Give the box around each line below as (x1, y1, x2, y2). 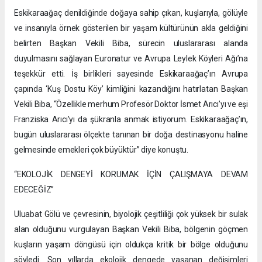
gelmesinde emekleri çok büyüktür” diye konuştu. (14, 144, 188, 154)
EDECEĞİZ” (14, 184, 54, 194)
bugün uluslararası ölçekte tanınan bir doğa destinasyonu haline (14, 129, 248, 139)
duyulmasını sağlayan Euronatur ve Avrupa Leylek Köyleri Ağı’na (14, 53, 248, 63)
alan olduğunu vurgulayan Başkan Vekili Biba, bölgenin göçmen (14, 224, 248, 234)
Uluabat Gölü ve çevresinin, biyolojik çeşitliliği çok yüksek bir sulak (14, 209, 248, 219)
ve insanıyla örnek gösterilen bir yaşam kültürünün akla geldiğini (14, 23, 248, 33)
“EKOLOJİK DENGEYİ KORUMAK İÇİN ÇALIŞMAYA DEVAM (14, 169, 248, 179)
